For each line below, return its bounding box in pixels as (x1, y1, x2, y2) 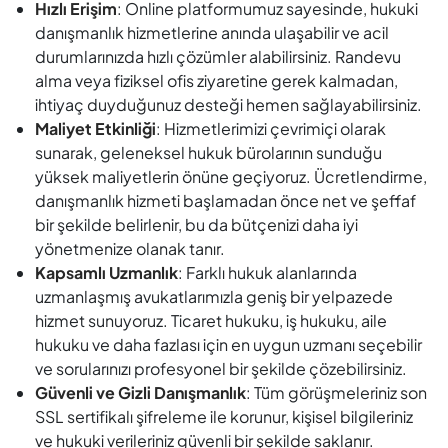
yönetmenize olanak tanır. (35, 238, 225, 259)
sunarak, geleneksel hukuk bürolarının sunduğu (35, 142, 382, 163)
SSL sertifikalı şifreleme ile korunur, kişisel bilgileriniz (35, 406, 413, 427)
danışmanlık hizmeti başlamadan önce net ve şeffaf (35, 190, 416, 211)
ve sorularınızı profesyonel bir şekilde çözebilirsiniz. (35, 358, 407, 379)
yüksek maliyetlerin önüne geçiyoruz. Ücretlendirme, (35, 166, 427, 187)
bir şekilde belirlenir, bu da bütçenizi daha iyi (35, 214, 358, 235)
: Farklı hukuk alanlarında (178, 262, 357, 283)
